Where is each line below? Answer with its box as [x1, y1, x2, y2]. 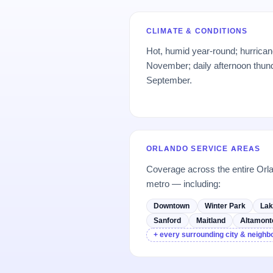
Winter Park [204, 201, 246, 211]
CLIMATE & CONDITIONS [146, 26, 248, 35]
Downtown [154, 201, 190, 211]
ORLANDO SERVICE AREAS [146, 144, 261, 154]
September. [146, 74, 193, 86]
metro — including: [146, 177, 221, 190]
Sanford [154, 215, 182, 225]
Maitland [196, 215, 225, 225]
